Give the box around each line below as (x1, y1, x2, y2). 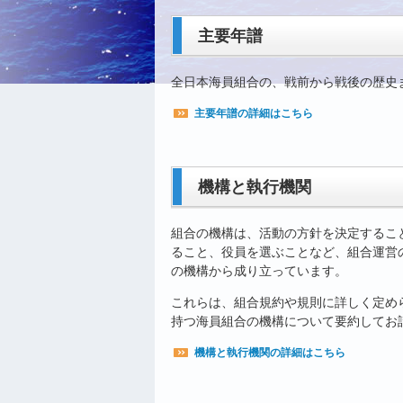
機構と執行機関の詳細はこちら (194, 346, 345, 360)
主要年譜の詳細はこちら (194, 107, 313, 121)
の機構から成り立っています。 (171, 264, 347, 279)
